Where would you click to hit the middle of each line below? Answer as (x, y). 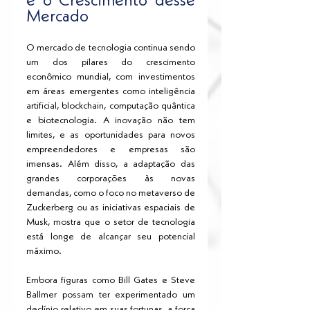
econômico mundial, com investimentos (111, 77)
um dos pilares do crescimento (111, 63)
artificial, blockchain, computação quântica (111, 106)
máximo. (44, 252)
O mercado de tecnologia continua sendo (111, 48)
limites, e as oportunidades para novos (111, 135)
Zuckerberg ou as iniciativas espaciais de (111, 208)
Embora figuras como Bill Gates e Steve (111, 281)
